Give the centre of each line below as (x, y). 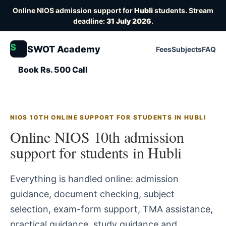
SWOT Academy (64, 49)
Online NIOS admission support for (73, 10)
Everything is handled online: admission (94, 179)
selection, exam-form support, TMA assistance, (111, 209)
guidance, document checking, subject (92, 194)
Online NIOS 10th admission (97, 137)
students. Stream (183, 10)
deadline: (90, 21)
